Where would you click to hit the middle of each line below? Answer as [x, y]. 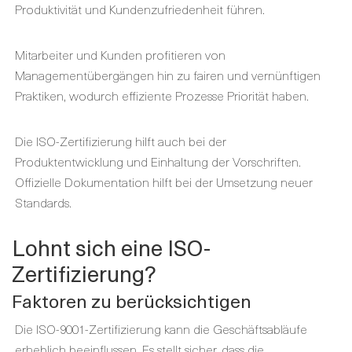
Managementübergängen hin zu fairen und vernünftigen [168, 75]
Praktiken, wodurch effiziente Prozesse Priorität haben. [162, 95]
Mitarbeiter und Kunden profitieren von [120, 54]
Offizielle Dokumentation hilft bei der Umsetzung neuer [164, 181]
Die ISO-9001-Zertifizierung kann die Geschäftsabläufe [161, 328]
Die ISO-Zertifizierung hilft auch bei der [121, 141]
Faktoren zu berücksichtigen [132, 301]
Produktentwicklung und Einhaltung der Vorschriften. [158, 161]
